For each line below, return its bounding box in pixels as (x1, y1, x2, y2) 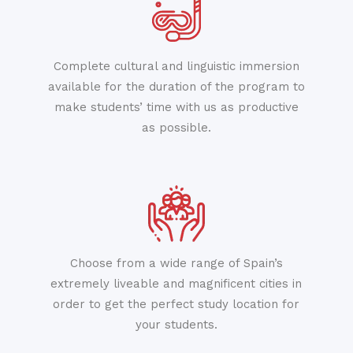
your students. (135, 317, 217, 332)
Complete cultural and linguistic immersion (53, 58, 299, 73)
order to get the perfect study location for (53, 296, 300, 311)
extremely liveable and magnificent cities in (50, 276, 303, 291)
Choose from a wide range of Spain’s (69, 255, 283, 270)
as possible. (141, 120, 211, 135)
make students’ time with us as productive (54, 99, 299, 114)
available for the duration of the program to (47, 79, 305, 94)
